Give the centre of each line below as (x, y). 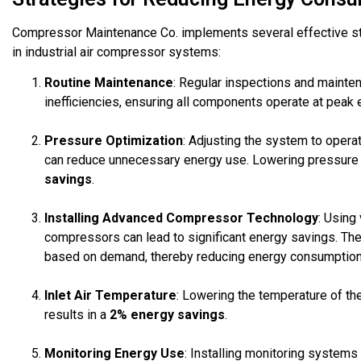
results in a (77, 315)
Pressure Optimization (114, 141)
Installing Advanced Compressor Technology (181, 218)
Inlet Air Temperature (110, 296)
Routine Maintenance (109, 83)
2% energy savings (167, 315)
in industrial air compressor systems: (116, 52)
